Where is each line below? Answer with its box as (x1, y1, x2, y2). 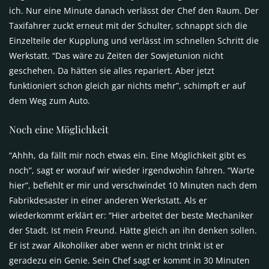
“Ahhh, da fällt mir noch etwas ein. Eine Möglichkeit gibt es (9, 150, 246, 162)
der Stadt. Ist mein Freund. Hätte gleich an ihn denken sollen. (9, 225, 257, 237)
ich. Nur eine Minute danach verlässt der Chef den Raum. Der (9, 4, 259, 16)
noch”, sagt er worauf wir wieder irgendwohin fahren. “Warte (9, 165, 255, 177)
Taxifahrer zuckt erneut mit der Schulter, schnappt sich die (9, 19, 247, 31)
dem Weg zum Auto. (9, 94, 90, 106)
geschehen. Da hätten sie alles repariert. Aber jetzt (9, 64, 214, 76)
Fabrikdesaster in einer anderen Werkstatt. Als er (9, 195, 207, 207)
